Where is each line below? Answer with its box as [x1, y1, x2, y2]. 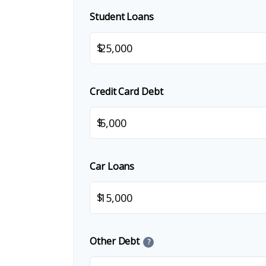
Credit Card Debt [90, 85, 163, 98]
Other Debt [90, 235, 140, 248]
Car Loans [90, 160, 135, 173]
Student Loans [90, 10, 154, 23]
